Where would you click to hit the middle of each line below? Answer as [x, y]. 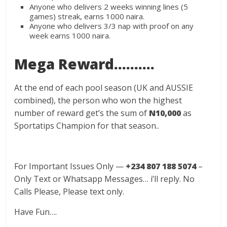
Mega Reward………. [85, 64]
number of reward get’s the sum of [82, 113]
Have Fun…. [36, 212]
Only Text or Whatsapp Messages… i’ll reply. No [105, 179]
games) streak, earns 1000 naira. [87, 16]
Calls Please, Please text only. [69, 192]
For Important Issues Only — [70, 166]
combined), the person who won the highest [98, 100]
